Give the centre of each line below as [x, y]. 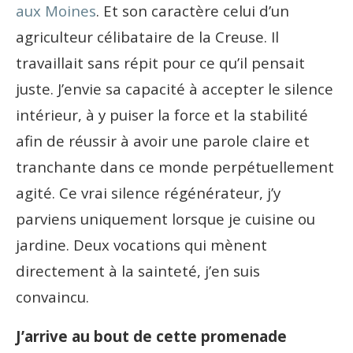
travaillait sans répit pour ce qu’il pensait [160, 62]
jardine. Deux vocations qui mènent [141, 244]
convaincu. [54, 296]
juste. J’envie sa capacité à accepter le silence [175, 88]
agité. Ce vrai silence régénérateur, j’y [148, 192]
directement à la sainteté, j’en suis [138, 270]
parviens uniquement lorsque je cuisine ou [165, 218]
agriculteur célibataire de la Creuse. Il [147, 36]
